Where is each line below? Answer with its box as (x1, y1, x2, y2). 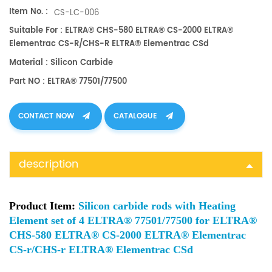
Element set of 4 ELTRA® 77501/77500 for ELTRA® (9, 214, 257, 226)
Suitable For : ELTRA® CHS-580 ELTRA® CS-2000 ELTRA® (9, 24, 233, 37)
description (19, 155, 78, 173)
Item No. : (9, 5, 48, 18)
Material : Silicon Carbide (9, 56, 113, 69)
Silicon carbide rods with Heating (78, 200, 236, 212)
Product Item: (9, 200, 78, 212)
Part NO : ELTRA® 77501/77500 (9, 75, 127, 88)
